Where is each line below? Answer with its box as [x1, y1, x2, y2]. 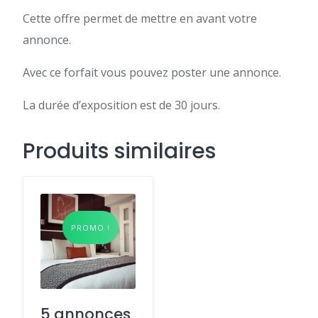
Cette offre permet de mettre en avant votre [23, 10, 257, 26]
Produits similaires [23, 136, 216, 166]
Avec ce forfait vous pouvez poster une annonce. [23, 64, 281, 80]
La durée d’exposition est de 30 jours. [23, 97, 220, 113]
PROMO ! [71, 221, 111, 233]
